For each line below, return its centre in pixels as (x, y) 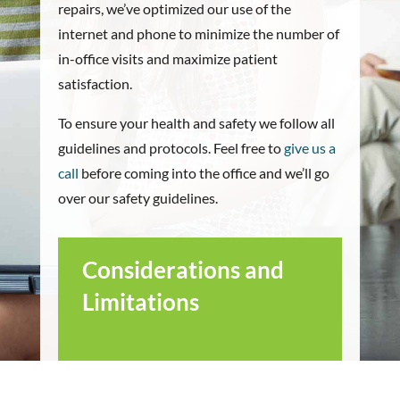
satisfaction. (95, 83)
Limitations (142, 302)
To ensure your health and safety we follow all (196, 123)
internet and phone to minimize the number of (198, 33)
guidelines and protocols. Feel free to (171, 148)
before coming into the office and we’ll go (204, 173)
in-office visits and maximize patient (167, 58)
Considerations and (183, 270)
